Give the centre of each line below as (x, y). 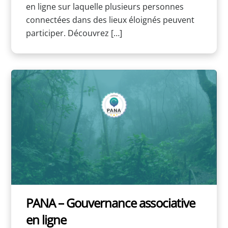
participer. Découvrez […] (74, 33)
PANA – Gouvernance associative (110, 203)
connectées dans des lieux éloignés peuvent (110, 20)
